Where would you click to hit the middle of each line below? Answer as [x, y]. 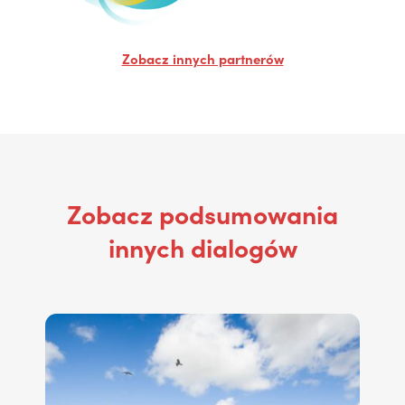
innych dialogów [202, 246]
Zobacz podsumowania [202, 212]
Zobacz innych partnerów [202, 58]
